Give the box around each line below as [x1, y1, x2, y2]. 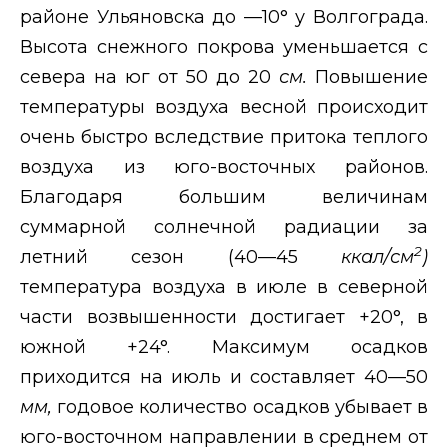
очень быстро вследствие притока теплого [20, 125, 428, 148]
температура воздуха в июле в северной [20, 275, 428, 298]
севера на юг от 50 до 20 [20, 65, 279, 88]
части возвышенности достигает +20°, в [20, 305, 428, 328]
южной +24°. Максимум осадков [20, 335, 428, 358]
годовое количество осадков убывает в [57, 395, 429, 418]
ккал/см [341, 245, 414, 268]
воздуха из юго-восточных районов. [20, 155, 428, 178]
